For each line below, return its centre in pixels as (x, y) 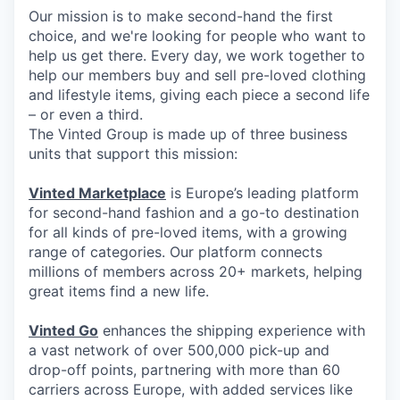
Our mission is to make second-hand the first (181, 16)
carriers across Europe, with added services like (191, 389)
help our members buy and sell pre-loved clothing (197, 75)
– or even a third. (86, 114)
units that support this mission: (133, 153)
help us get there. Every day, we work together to (197, 55)
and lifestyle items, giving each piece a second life (199, 94)
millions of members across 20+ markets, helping (196, 271)
